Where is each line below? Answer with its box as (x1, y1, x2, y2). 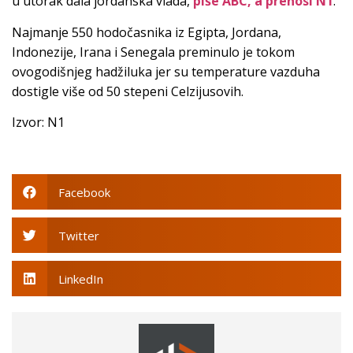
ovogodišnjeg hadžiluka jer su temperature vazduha (12, 62, 320, 80)
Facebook (58, 184, 110, 200)
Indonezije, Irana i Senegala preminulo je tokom (12, 43, 295, 61)
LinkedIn (58, 270, 103, 287)
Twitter (58, 227, 99, 243)
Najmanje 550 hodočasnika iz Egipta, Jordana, (12, 23, 281, 41)
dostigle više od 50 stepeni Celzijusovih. (12, 82, 243, 100)
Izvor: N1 (12, 113, 65, 132)
